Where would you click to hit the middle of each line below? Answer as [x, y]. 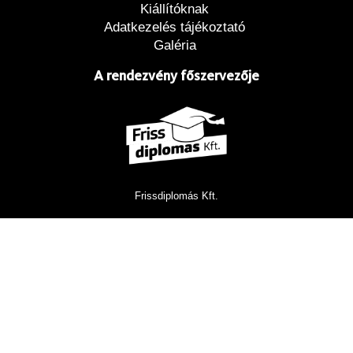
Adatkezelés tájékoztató [175, 27]
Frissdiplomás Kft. [176, 195]
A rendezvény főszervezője [176, 75]
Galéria [175, 45]
